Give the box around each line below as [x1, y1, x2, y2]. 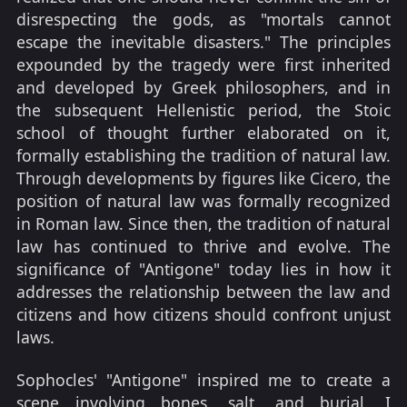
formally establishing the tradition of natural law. [16, 144, 391, 166]
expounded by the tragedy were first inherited [16, 53, 391, 75]
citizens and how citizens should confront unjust [16, 303, 391, 325]
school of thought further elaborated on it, [16, 121, 391, 144]
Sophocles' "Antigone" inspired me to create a [16, 368, 391, 391]
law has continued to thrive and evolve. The [16, 234, 391, 257]
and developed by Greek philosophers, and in [16, 75, 391, 98]
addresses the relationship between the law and [16, 280, 391, 303]
